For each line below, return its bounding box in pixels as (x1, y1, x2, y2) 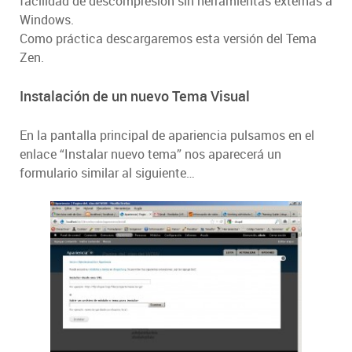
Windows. (20, 11, 74, 29)
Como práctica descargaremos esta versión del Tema (20, 30, 317, 48)
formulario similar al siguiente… (20, 164, 195, 182)
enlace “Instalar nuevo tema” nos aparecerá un (20, 145, 281, 163)
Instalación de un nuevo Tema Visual (20, 86, 250, 106)
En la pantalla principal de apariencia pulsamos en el (20, 126, 314, 145)
